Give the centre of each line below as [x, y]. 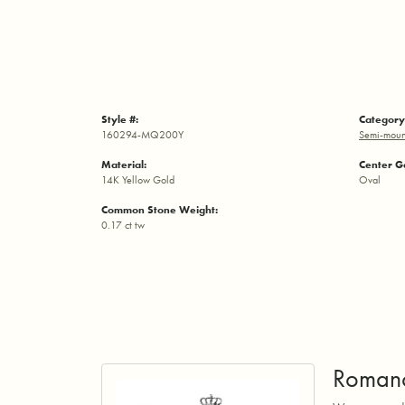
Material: [124, 165]
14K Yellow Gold [138, 180]
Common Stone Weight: [160, 210]
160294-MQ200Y [142, 135]
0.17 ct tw [123, 226]
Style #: [120, 120]
